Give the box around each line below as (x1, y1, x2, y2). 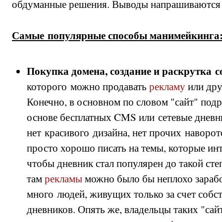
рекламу (149, 79, 185, 93)
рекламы (45, 171, 82, 185)
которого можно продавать (27, 79, 149, 93)
